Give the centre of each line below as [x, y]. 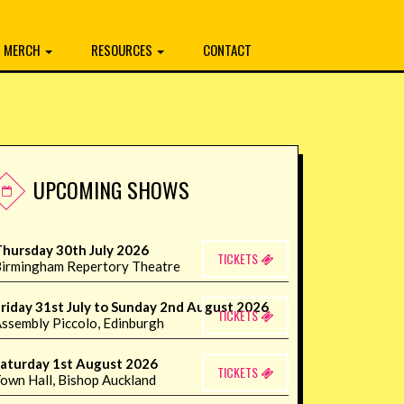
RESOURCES [123, 50]
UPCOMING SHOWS [111, 189]
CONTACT [227, 50]
